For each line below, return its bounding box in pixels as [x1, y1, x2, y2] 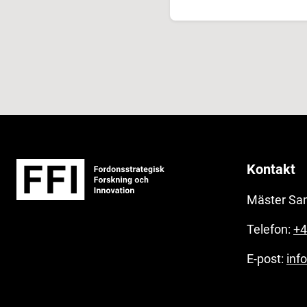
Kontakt [247, 161, 295, 177]
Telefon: [247, 222, 293, 236]
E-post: [247, 251, 286, 266]
